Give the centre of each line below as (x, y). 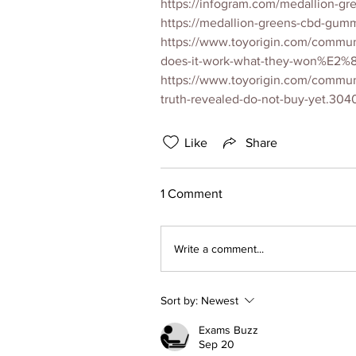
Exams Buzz (228, 330)
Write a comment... (219, 248)
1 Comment (192, 193)
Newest (220, 300)
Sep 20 (217, 344)
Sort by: (179, 300)
